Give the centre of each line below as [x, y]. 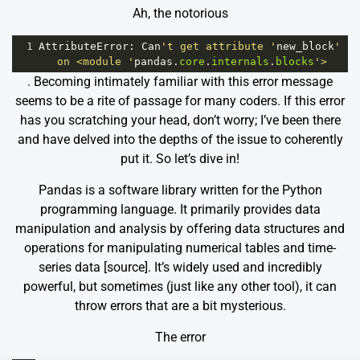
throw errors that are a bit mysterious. [180, 306]
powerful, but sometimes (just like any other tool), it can [180, 287]
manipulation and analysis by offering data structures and [180, 229]
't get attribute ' [219, 47]
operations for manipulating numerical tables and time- [180, 248]
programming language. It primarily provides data [180, 210]
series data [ [72, 268]
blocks [295, 62]
